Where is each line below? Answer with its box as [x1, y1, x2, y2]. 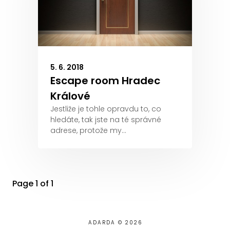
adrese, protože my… [50, 125, 126, 136]
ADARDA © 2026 [88, 219, 142, 226]
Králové [50, 89, 90, 103]
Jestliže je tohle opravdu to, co [50, 104, 161, 114]
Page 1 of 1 [12, 178, 53, 189]
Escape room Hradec [50, 73, 160, 88]
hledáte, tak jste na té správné [50, 114, 161, 125]
